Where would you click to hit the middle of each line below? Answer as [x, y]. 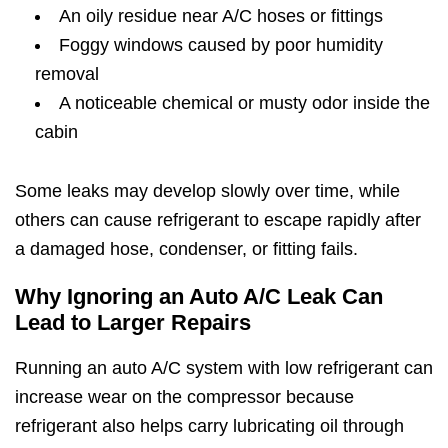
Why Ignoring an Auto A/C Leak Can [199, 296]
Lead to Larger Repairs [133, 322]
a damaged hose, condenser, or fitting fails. [186, 248]
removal [67, 73]
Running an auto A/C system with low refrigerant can [224, 367]
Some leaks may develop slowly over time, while [207, 190]
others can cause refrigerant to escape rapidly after [218, 219]
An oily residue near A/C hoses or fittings [221, 15]
